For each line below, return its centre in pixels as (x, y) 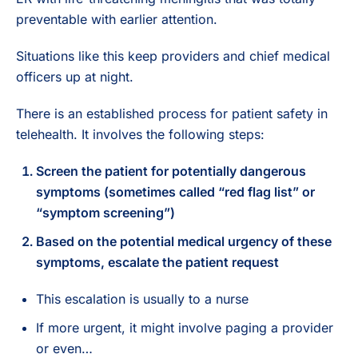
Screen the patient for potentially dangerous (171, 171)
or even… (64, 348)
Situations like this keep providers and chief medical (173, 56)
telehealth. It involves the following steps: (140, 134)
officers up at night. (75, 76)
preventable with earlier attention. (117, 19)
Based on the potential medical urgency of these (184, 241)
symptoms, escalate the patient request (157, 262)
